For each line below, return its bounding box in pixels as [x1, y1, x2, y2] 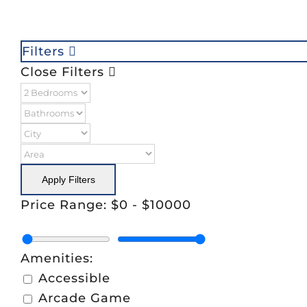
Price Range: [20, 197, 111, 213]
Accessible [38, 271, 110, 286]
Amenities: [20, 251, 93, 267]
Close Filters [20, 64, 108, 80]
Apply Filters [41, 173, 95, 185]
